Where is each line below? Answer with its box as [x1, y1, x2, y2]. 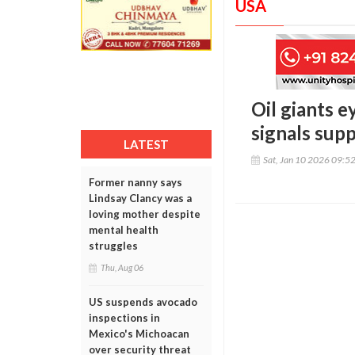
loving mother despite [89, 208, 200, 220]
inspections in [89, 311, 160, 324]
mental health [89, 223, 158, 236]
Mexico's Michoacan [89, 327, 189, 340]
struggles [89, 239, 138, 252]
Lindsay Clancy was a [89, 192, 192, 204]
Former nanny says [89, 176, 182, 189]
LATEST [124, 137, 169, 151]
